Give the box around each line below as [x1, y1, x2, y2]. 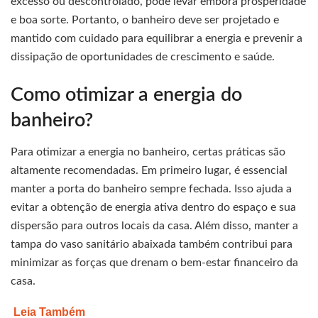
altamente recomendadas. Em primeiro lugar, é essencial [11, 165, 287, 177]
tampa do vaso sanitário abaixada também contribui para [11, 238, 292, 251]
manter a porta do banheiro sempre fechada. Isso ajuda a [11, 183, 292, 195]
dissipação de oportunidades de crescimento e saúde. [11, 51, 275, 63]
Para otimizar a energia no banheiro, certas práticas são [11, 146, 285, 158]
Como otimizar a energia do [11, 84, 242, 104]
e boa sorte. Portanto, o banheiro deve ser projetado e [11, 14, 279, 26]
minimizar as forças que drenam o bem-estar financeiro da [11, 257, 298, 269]
